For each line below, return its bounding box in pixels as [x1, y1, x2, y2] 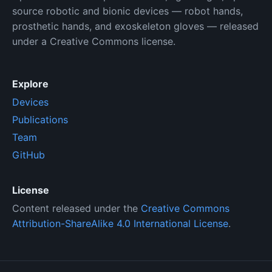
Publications [12, 113, 68, 126]
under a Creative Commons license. [12, 35, 175, 47]
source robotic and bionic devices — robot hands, [12, 4, 243, 17]
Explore [12, 77, 49, 90]
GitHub [12, 148, 45, 161]
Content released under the [12, 202, 141, 214]
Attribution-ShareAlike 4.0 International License [12, 217, 228, 229]
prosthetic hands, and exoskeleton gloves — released [12, 19, 259, 32]
